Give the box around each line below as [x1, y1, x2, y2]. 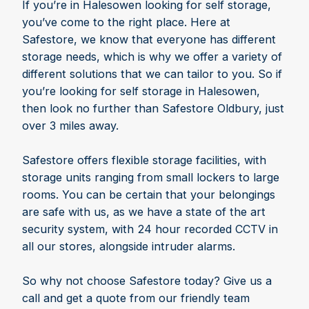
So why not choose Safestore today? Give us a [22, 274, 272, 288]
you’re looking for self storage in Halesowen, [22, 84, 260, 99]
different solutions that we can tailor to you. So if [22, 67, 282, 81]
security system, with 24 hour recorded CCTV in [22, 222, 278, 237]
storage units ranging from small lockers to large [22, 170, 279, 185]
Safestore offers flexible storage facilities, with [22, 153, 266, 168]
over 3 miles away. [22, 119, 119, 133]
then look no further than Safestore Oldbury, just [22, 101, 284, 116]
